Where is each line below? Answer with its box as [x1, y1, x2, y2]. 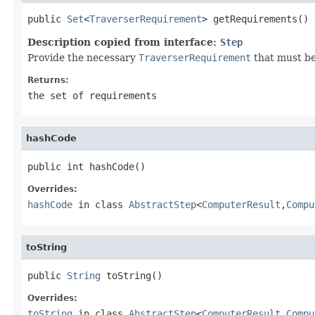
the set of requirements [27, 89, 157, 101]
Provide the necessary [27, 51, 139, 63]
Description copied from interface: [27, 36, 220, 48]
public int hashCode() [27, 160, 146, 172]
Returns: [27, 75, 69, 85]
